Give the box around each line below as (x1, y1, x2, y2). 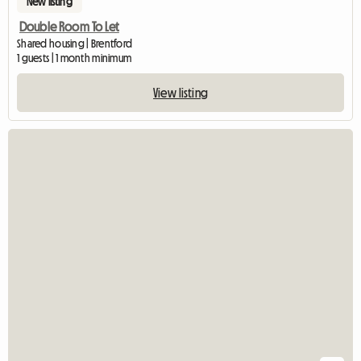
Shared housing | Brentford (17, 37, 133, 49)
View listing (153, 85, 208, 99)
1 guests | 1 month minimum (17, 52, 132, 64)
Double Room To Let (19, 19, 119, 33)
